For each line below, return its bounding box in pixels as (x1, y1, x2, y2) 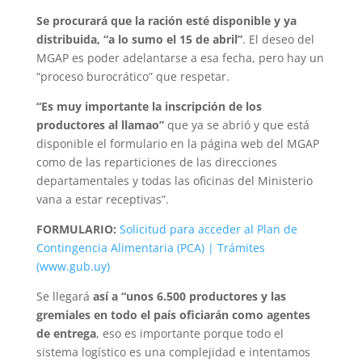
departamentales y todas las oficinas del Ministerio (36, 172, 313, 188)
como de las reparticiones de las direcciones (36, 154, 277, 170)
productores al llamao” (36, 116, 164, 133)
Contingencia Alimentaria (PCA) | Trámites (36, 239, 265, 255)
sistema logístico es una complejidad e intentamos (36, 343, 310, 360)
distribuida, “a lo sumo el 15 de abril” (36, 31, 242, 47)
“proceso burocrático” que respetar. (36, 68, 229, 84)
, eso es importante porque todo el (95, 325, 284, 341)
